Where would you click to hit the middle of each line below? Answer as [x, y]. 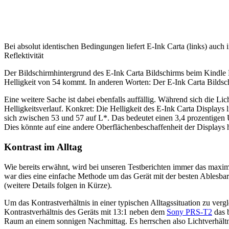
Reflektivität [24, 56]
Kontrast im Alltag [43, 147]
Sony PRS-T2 [189, 212]
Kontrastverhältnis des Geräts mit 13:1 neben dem [85, 212]
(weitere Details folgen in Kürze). [58, 185]
